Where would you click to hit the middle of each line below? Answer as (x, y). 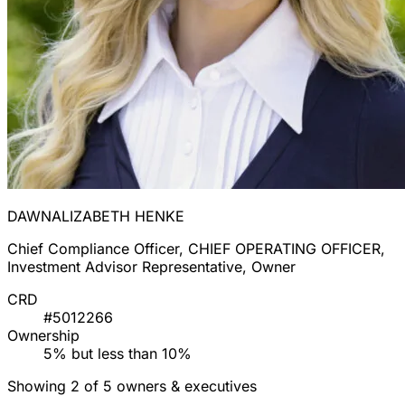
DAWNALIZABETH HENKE (96, 217)
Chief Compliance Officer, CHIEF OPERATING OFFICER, (196, 249)
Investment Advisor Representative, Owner (151, 267)
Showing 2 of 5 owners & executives (132, 386)
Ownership (43, 336)
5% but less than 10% (118, 354)
